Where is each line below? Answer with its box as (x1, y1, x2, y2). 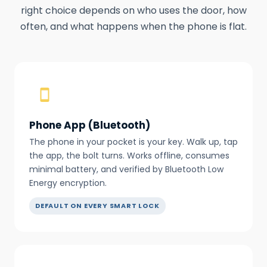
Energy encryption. (29, 177, 107, 190)
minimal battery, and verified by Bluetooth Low (29, 163, 223, 176)
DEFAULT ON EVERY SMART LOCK (35, 201, 160, 211)
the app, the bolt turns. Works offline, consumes (29, 150, 229, 162)
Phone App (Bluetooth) (29, 118, 150, 133)
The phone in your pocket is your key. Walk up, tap (29, 136, 238, 148)
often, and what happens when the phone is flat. (20, 20, 247, 34)
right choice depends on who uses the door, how (20, 4, 247, 18)
